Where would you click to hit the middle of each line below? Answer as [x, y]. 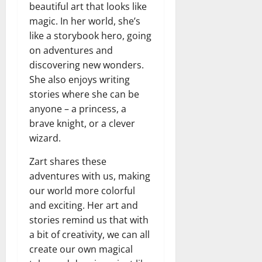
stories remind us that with [89, 220]
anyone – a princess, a [78, 108]
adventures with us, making [90, 176]
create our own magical [81, 249]
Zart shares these [68, 161]
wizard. [45, 138]
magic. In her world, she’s [85, 21]
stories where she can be [84, 94]
